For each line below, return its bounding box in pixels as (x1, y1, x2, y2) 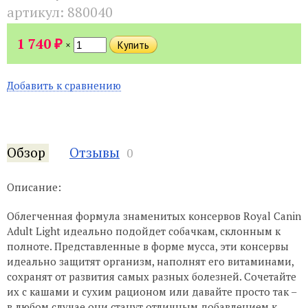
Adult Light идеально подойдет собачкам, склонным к (7, 223, 280, 238)
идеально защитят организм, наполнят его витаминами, (7, 254, 294, 268)
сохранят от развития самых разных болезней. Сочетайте (7, 269, 296, 283)
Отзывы (69, 143, 120, 162)
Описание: (7, 179, 61, 194)
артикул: (7, 3, 67, 21)
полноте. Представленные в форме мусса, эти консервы (7, 239, 289, 253)
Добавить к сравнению (7, 78, 121, 92)
